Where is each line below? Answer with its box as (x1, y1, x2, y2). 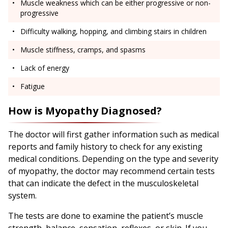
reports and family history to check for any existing (8, 141, 203, 153)
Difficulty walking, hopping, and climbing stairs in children (20, 26, 207, 37)
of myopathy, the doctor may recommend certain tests (8, 165, 215, 177)
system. (8, 190, 39, 202)
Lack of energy (20, 63, 71, 73)
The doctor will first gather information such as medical (8, 129, 219, 140)
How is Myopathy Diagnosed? (8, 104, 162, 118)
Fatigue (20, 81, 45, 92)
